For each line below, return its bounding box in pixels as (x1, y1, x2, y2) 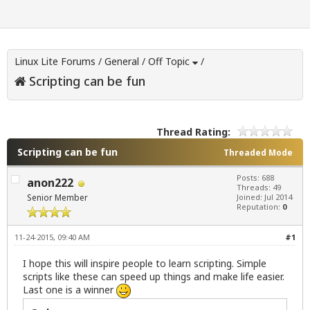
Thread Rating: (156, 125, 230, 139)
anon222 (27, 175, 73, 191)
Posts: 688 (237, 172, 274, 183)
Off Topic (148, 55, 190, 69)
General (104, 55, 139, 69)
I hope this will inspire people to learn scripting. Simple (23, 257, 266, 271)
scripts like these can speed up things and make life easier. (23, 270, 284, 284)
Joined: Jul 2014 (237, 192, 292, 203)
